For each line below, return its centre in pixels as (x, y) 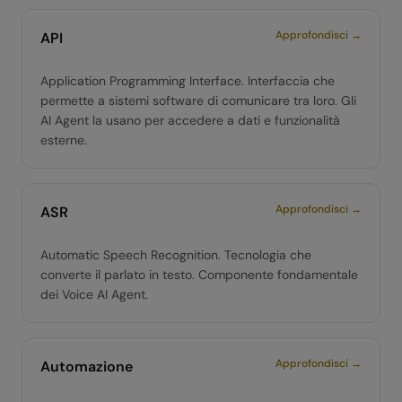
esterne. (64, 140)
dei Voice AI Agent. (94, 294)
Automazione (87, 367)
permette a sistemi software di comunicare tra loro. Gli (198, 100)
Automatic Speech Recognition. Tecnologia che (176, 255)
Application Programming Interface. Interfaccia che (188, 81)
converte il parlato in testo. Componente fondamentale (199, 275)
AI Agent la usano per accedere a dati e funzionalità (190, 120)
